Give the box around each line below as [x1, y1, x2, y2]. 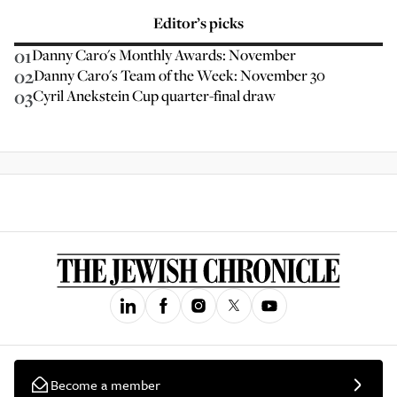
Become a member [51, 374, 160, 394]
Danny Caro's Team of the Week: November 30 [34, 65, 325, 85]
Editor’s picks [153, 12, 244, 33]
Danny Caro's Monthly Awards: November [32, 44, 296, 65]
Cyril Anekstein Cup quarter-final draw [33, 85, 276, 105]
